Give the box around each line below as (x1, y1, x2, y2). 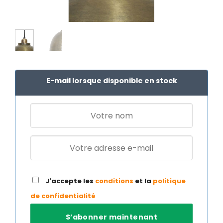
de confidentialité (30, 191, 96, 201)
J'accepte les (44, 176, 95, 186)
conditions (95, 176, 133, 186)
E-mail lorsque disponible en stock (46, 75, 177, 86)
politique (153, 176, 186, 186)
